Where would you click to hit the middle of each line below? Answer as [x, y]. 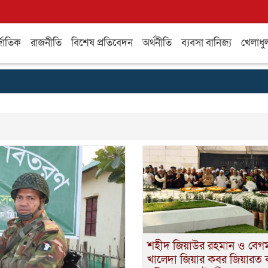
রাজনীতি [46, 43]
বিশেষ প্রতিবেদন [102, 43]
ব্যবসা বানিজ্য [206, 43]
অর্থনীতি [157, 43]
